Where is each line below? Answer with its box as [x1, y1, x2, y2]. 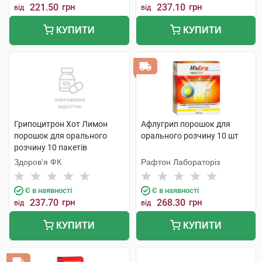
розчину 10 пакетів [14, 143, 87, 152]
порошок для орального [14, 131, 107, 140]
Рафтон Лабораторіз [140, 157, 220, 167]
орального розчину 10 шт [140, 131, 239, 140]
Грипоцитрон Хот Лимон [14, 119, 108, 129]
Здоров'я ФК [14, 157, 61, 167]
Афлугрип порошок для [140, 119, 230, 129]
